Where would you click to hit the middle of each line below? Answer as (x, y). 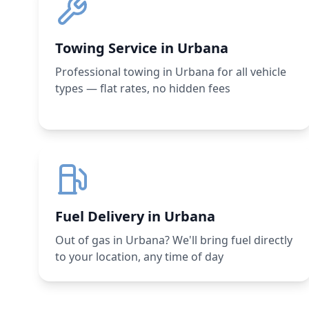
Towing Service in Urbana (142, 48)
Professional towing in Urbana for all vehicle (171, 72)
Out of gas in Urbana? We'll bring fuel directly (174, 240)
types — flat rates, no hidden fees (143, 88)
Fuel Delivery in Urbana (135, 216)
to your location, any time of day (139, 257)
